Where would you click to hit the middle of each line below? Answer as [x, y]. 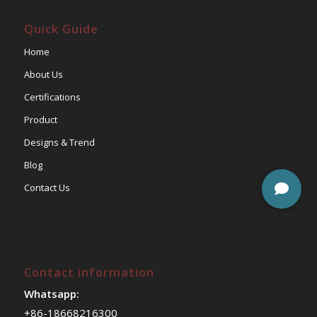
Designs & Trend [59, 143]
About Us [43, 75]
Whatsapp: [51, 294]
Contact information [89, 272]
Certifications [52, 97]
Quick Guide [61, 29]
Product [40, 120]
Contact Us [47, 188]
